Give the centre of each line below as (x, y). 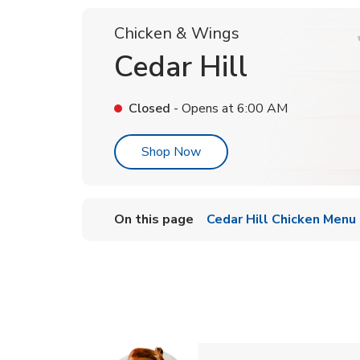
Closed (149, 108)
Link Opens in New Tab (266, 151)
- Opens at (202, 108)
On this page (154, 219)
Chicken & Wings (177, 33)
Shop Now (171, 152)
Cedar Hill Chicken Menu (281, 219)
